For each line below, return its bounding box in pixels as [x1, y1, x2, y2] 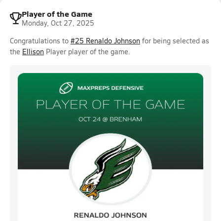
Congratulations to [10, 36, 71, 45]
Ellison [22, 47, 44, 56]
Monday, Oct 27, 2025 [22, 18, 94, 28]
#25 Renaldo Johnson [71, 36, 140, 45]
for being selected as [140, 36, 209, 45]
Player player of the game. [44, 47, 130, 56]
